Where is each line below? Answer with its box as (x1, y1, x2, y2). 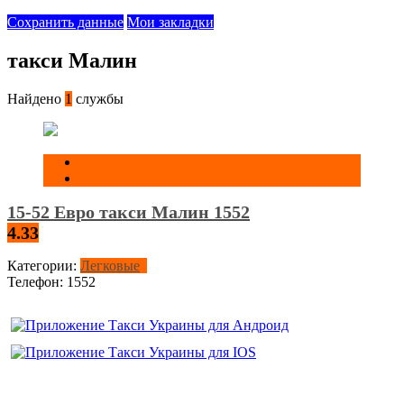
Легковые (80, 258, 140, 274)
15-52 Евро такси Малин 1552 (7, 201, 250, 222)
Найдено (7, 91, 65, 107)
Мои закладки (127, 14, 214, 31)
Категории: (7, 258, 77, 274)
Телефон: (7, 274, 63, 290)
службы (72, 91, 124, 107)
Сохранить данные (7, 14, 124, 31)
